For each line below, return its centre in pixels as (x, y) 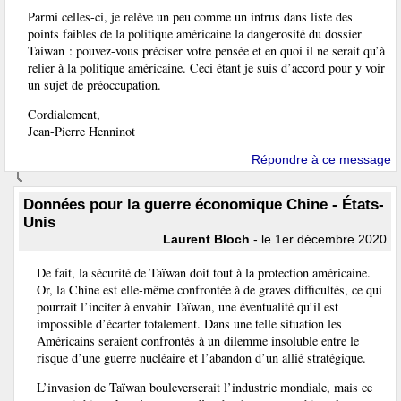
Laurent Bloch (206, 239)
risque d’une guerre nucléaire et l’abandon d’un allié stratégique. (201, 357)
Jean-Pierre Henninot (81, 131)
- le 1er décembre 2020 (318, 239)
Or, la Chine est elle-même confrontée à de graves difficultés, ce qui (209, 289)
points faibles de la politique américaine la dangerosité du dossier (195, 33)
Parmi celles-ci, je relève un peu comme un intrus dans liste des (190, 16)
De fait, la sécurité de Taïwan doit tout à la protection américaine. (204, 272)
